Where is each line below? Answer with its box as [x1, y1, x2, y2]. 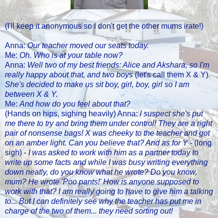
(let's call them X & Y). [133, 70, 210, 79]
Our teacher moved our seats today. [25, 41, 149, 50]
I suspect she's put [140, 109, 203, 118]
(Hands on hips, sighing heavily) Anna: [5, 109, 140, 118]
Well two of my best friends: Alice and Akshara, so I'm [27, 60, 209, 69]
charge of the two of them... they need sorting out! [5, 206, 173, 215]
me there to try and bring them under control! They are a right [5, 119, 212, 127]
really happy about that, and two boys [5, 70, 133, 79]
